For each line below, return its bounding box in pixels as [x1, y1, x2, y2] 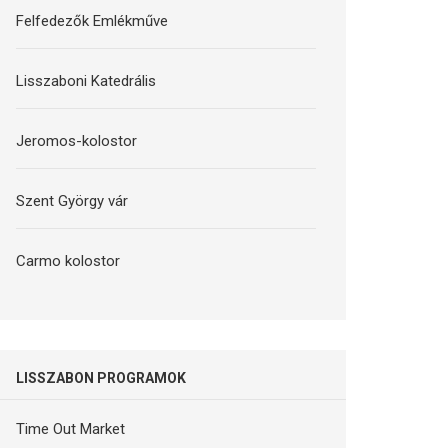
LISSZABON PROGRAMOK [16, 369, 187, 386]
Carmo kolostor [16, 251, 121, 270]
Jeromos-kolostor [16, 131, 138, 150]
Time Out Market [16, 419, 126, 438]
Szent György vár [16, 191, 129, 210]
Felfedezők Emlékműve [16, 11, 169, 30]
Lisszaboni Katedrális [16, 71, 157, 90]
